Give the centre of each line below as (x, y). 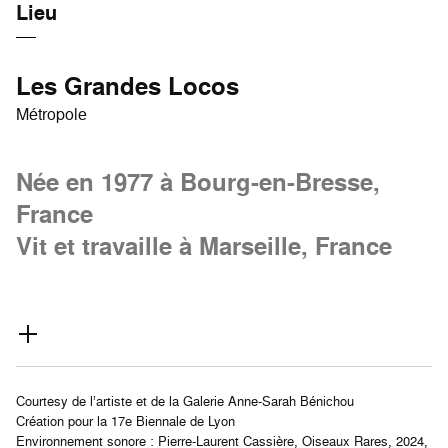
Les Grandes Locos (127, 86)
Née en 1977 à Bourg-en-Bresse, (198, 182)
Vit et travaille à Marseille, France (204, 246)
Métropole (51, 114)
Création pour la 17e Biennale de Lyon (125, 421)
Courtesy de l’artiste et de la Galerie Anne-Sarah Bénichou (185, 401)
